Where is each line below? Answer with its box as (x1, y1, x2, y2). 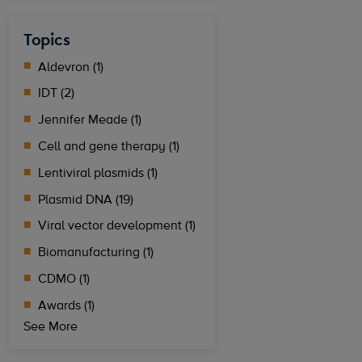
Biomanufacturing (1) (38, 244, 154, 261)
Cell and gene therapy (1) (38, 138, 180, 155)
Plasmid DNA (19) (38, 191, 134, 208)
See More (23, 318, 78, 335)
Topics (23, 29, 70, 50)
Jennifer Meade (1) (38, 112, 142, 128)
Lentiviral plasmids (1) (38, 164, 158, 181)
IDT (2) (38, 85, 75, 102)
